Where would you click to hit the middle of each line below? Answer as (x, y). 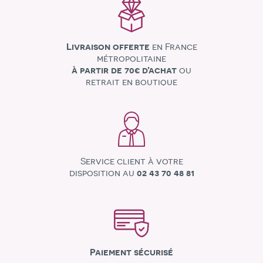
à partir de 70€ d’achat (124, 70)
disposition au (103, 173)
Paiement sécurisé (131, 252)
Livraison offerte (108, 47)
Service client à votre (131, 161)
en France (173, 47)
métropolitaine (131, 58)
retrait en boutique (131, 82)
